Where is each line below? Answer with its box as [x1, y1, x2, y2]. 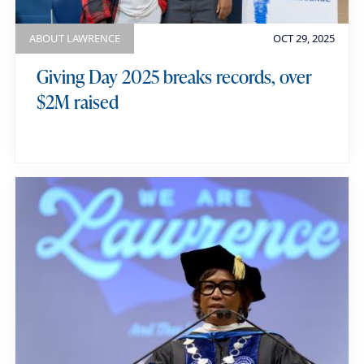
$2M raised [36, 88, 119, 115]
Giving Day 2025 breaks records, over [36, 63, 312, 89]
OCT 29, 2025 [272, 30, 335, 45]
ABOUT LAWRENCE [29, 30, 121, 45]
